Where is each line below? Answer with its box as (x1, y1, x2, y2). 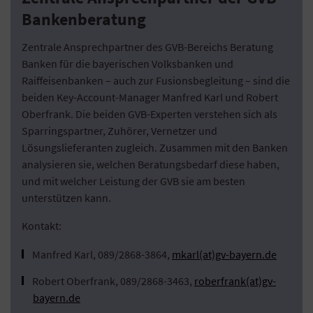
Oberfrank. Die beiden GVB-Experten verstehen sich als (22, 107, 277, 122)
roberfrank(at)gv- (194, 274, 276, 289)
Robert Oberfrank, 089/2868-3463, (32, 274, 194, 289)
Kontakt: (22, 219, 61, 233)
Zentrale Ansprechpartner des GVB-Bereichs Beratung (22, 40, 273, 54)
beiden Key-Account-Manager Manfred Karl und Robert (22, 90, 278, 105)
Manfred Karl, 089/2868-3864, (32, 247, 172, 262)
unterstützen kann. (22, 191, 111, 205)
